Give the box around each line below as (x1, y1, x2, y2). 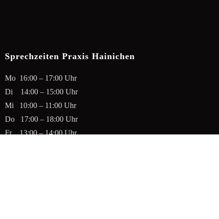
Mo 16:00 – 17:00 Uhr (5, 73, 77, 82)
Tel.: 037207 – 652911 (5, 165, 75, 174)
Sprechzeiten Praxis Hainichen (5, 51, 135, 61)
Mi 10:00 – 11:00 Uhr (5, 101, 76, 109)
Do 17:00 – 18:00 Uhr (5, 114, 78, 123)
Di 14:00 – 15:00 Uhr (5, 87, 78, 96)
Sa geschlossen (5, 142, 57, 151)
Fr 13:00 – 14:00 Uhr (5, 128, 77, 137)
